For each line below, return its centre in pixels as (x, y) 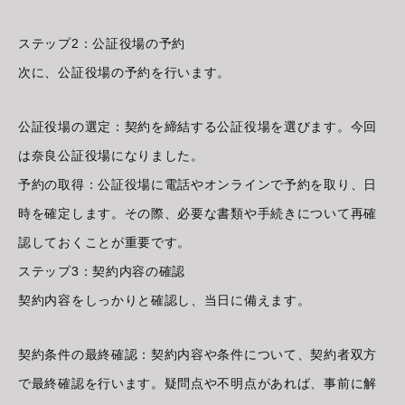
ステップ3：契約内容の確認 (102, 272)
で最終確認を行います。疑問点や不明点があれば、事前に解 (198, 384)
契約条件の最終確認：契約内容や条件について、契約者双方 (198, 355)
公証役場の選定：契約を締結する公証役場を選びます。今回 (198, 127)
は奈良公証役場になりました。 (111, 156)
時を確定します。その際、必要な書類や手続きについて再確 (198, 214)
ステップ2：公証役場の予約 (102, 44)
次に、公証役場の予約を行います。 (125, 73)
